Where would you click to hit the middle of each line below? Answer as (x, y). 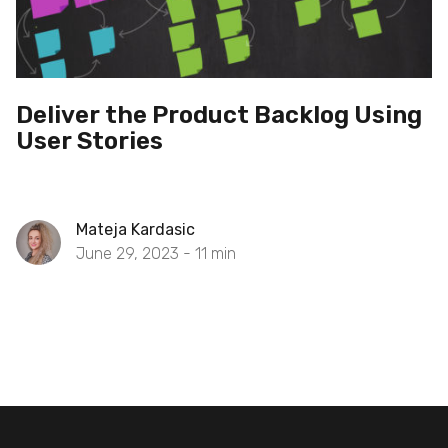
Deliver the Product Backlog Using (219, 115)
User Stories (89, 141)
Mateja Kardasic (135, 229)
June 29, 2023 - (135, 253)
